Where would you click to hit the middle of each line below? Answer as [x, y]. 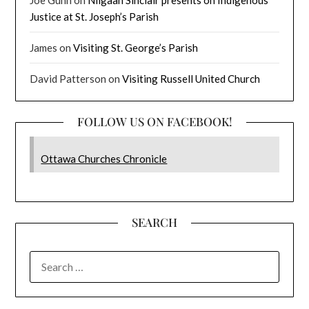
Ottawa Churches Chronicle [104, 159]
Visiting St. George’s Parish [136, 48]
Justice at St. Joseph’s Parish [94, 17]
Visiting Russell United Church [191, 79]
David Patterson [68, 79]
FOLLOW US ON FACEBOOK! [154, 122]
